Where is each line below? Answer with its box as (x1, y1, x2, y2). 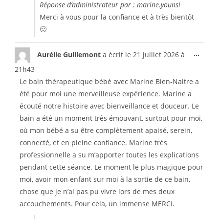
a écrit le (103, 49, 131, 59)
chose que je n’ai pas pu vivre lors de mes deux (20, 187, 175, 196)
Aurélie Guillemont (37, 49, 103, 59)
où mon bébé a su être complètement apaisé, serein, (20, 126, 192, 135)
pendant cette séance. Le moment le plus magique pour (20, 162, 203, 172)
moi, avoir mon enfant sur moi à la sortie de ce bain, (20, 175, 190, 184)
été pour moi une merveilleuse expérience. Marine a (20, 89, 192, 98)
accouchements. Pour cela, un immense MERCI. (20, 199, 175, 208)
